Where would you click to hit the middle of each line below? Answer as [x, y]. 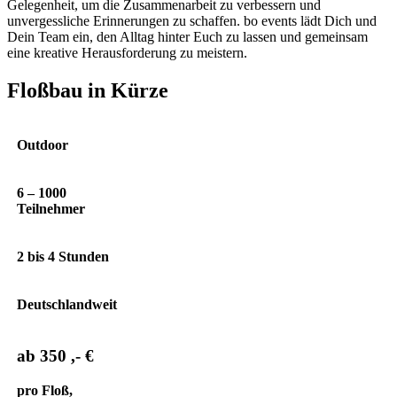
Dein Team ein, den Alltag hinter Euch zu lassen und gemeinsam [187, 36]
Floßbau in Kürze [88, 90]
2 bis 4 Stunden [63, 256]
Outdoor [43, 144]
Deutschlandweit [67, 304]
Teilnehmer [51, 208]
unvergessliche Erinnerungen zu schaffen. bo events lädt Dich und [192, 20]
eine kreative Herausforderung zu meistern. [127, 52]
